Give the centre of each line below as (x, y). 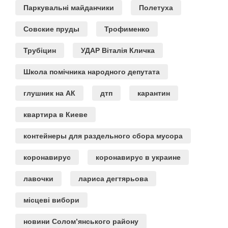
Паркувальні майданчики (69, 7)
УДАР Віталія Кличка (118, 50)
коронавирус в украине (138, 157)
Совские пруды (51, 29)
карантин (154, 93)
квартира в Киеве (55, 114)
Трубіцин (40, 50)
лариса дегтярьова (113, 178)
